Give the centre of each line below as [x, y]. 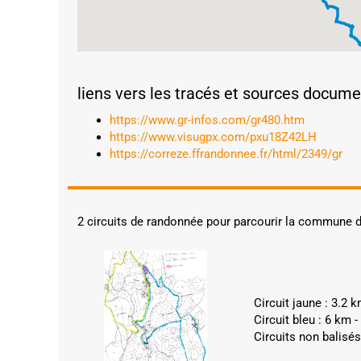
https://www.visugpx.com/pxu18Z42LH [213, 137]
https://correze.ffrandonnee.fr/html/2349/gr [226, 154]
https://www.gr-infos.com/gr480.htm [207, 120]
